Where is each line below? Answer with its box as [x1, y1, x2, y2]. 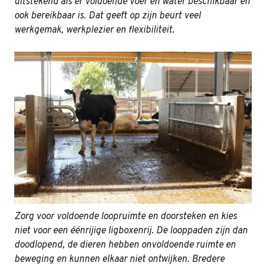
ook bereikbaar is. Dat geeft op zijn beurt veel [14, 10, 201, 23]
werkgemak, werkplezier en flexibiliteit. [14, 24, 175, 37]
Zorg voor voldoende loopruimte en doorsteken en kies [14, 210, 237, 223]
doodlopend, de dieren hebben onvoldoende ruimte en [14, 239, 236, 251]
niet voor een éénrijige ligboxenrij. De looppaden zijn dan [14, 224, 248, 237]
